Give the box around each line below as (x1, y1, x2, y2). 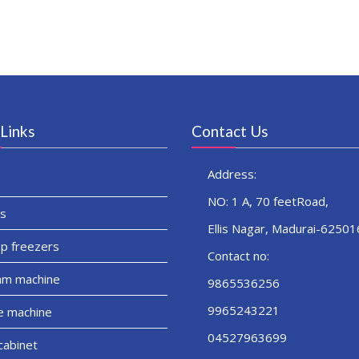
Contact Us (192, 121, 268, 140)
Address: (208, 165, 256, 182)
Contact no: (208, 247, 269, 264)
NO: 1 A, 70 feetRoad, (208, 192, 329, 209)
